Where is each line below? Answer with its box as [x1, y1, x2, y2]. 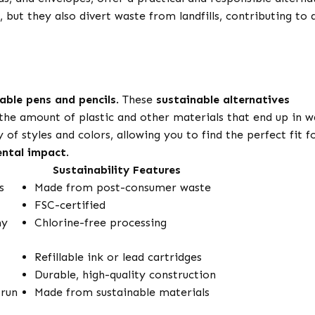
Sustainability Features [53, 163, 181, 177]
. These [116, 93, 157, 107]
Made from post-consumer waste [34, 181, 212, 195]
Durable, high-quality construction [34, 268, 217, 282]
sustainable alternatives [156, 93, 290, 107]
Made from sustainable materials [34, 285, 210, 300]
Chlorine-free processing [34, 216, 167, 230]
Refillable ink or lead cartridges [34, 250, 202, 264]
